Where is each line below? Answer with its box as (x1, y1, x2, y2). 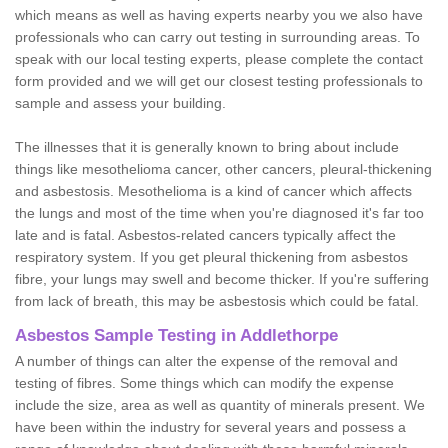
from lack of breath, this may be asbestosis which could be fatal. (15, 292, 419, 309)
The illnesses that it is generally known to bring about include (15, 138, 399, 155)
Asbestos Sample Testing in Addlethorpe (15, 325, 338, 345)
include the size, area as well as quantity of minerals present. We (15, 396, 425, 413)
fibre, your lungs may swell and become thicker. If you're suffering (15, 270, 429, 287)
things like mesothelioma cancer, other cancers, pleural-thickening (15, 160, 432, 177)
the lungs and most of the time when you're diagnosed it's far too (15, 204, 424, 221)
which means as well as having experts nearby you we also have (15, 6, 423, 23)
